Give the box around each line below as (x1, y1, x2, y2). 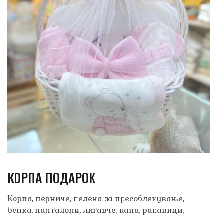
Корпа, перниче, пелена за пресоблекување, (7, 193, 184, 204)
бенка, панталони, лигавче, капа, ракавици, (7, 205, 184, 216)
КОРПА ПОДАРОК (7, 168, 95, 187)
